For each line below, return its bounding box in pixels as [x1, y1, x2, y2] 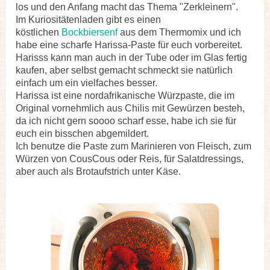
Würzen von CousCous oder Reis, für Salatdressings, [16, 153, 243, 164]
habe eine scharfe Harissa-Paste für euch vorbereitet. [16, 39, 242, 50]
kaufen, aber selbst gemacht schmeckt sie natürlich [16, 64, 233, 75]
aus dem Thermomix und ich [118, 27, 241, 37]
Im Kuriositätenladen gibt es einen [16, 14, 161, 25]
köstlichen [16, 27, 61, 37]
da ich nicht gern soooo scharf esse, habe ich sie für [16, 115, 236, 126]
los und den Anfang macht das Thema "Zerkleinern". [16, 1, 238, 12]
